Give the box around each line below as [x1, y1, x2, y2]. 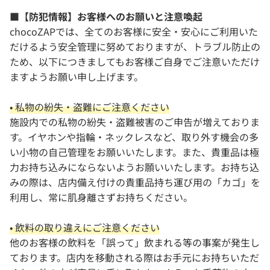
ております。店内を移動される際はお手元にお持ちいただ [10, 250, 259, 265]
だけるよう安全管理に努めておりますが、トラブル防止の [10, 39, 260, 54]
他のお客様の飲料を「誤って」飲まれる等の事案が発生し [10, 235, 260, 250]
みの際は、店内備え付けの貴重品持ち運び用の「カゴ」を [10, 175, 260, 189]
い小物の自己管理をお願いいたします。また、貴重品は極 [10, 145, 259, 159]
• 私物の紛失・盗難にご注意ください [10, 99, 169, 114]
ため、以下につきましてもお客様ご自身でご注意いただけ [10, 54, 260, 69]
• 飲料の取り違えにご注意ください [10, 220, 160, 234]
